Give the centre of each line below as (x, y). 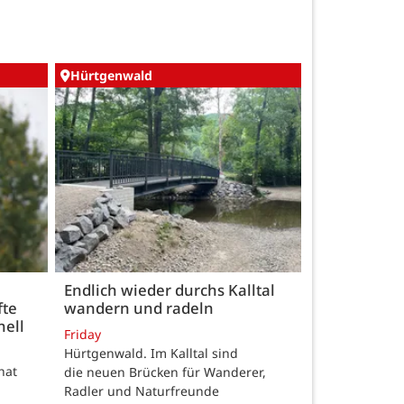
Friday (83, 334)
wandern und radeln (139, 308)
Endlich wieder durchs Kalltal (170, 289)
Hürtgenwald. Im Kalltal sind (151, 353)
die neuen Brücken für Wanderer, (165, 372)
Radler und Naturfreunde (142, 391)
